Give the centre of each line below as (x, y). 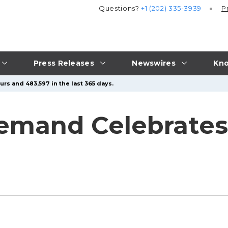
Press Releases (64, 63)
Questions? (120, 8)
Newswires (154, 63)
